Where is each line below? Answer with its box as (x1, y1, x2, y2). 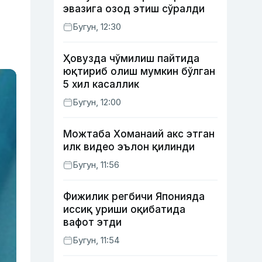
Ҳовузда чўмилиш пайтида (63, 53, 199, 64)
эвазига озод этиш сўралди (63, 3, 205, 15)
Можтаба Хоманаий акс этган (63, 128, 215, 140)
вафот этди (63, 216, 122, 228)
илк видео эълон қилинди (63, 141, 195, 153)
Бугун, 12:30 (73, 21, 121, 32)
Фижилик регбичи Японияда (63, 191, 205, 202)
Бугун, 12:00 (73, 96, 121, 108)
